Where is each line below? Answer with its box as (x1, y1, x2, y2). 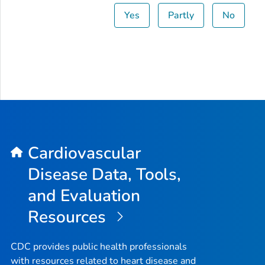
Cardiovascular (27, 141, 141, 164)
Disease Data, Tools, (27, 163, 182, 186)
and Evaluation (27, 184, 140, 207)
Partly (168, 9, 195, 22)
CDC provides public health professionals (11, 240, 187, 253)
